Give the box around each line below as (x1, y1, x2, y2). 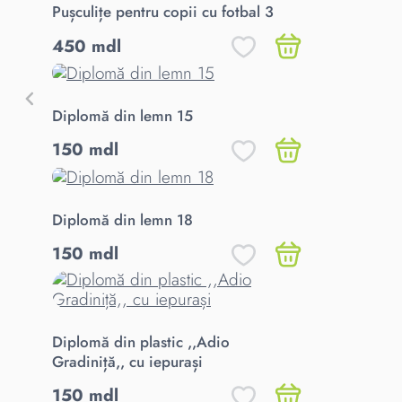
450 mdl (52, 33, 121, 58)
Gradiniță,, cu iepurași (52, 350, 203, 372)
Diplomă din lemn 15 (52, 104, 193, 127)
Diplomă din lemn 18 (52, 208, 193, 231)
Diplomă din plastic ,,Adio (52, 330, 230, 353)
